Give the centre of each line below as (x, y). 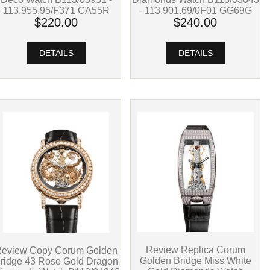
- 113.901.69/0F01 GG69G (195, 10)
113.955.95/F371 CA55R (56, 10)
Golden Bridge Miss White (195, 261)
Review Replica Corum (195, 250)
